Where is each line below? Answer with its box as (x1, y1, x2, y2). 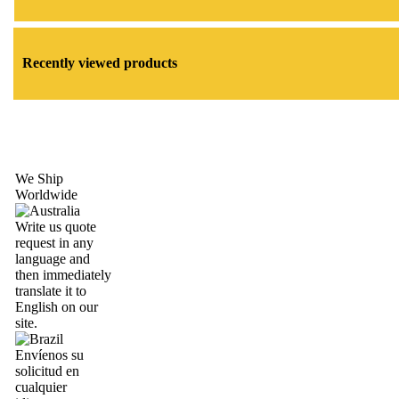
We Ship (15, 171, 63, 186)
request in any (15, 235, 94, 250)
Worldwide (15, 187, 77, 202)
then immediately (15, 267, 111, 282)
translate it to (15, 283, 86, 298)
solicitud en (15, 363, 79, 379)
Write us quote (15, 219, 96, 234)
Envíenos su (15, 347, 84, 362)
